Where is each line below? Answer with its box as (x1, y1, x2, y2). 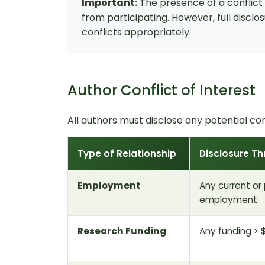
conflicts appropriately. (82, 25, 191, 39)
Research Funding (77, 224, 166, 237)
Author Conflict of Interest (67, 80, 256, 100)
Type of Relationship (77, 147, 176, 160)
